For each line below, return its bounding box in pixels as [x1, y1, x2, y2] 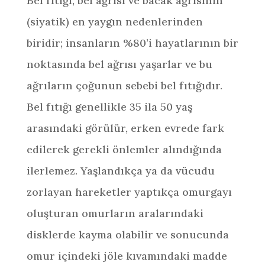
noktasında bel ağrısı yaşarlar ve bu [26, 57, 212, 71]
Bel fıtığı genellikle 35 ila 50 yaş [26, 100, 192, 114]
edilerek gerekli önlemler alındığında [26, 143, 222, 156]
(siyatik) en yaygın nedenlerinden [26, 15, 203, 28]
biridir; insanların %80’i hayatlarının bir [26, 36, 238, 50]
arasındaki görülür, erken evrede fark [26, 121, 224, 135]
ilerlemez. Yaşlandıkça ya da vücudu [26, 164, 215, 177]
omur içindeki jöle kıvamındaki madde [26, 249, 227, 263]
